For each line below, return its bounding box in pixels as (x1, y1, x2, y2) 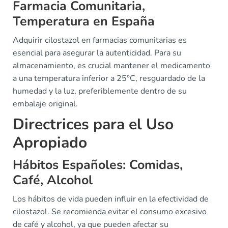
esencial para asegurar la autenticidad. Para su (13, 47, 181, 59)
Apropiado (13, 132, 87, 153)
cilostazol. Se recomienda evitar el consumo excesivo (13, 206, 207, 217)
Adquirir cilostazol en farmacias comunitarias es (13, 35, 187, 46)
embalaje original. (13, 98, 78, 109)
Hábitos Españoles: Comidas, (13, 156, 183, 174)
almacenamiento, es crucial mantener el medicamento (13, 60, 210, 71)
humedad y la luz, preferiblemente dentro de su (13, 85, 187, 97)
